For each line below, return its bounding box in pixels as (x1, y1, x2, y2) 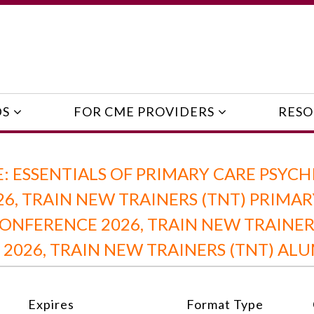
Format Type (186, 296, 264, 312)
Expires (28, 296, 74, 312)
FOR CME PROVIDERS (73, 104, 214, 120)
